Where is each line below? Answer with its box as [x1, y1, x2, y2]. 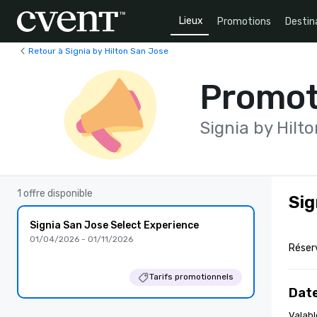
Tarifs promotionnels [149, 272, 234, 282]
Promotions [217, 15, 271, 28]
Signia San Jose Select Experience [30, 219, 199, 231]
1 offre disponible [17, 188, 93, 200]
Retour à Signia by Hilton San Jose [28, 45, 168, 56]
